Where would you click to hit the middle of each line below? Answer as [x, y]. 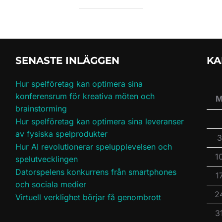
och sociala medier [51, 185]
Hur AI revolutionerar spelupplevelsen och [93, 147]
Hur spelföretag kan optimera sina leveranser [99, 122]
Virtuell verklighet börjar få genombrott [88, 197]
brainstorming [41, 109]
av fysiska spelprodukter [61, 134]
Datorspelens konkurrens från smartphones [96, 172]
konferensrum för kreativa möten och [85, 96]
